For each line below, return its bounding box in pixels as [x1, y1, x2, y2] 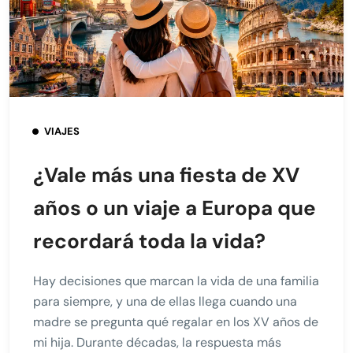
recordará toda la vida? [33, 227, 266, 255]
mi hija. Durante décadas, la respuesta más [33, 333, 281, 351]
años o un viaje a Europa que [33, 194, 316, 221]
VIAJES [44, 124, 80, 138]
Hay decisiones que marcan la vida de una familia [33, 272, 319, 289]
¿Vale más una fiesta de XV [33, 161, 299, 188]
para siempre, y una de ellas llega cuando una [33, 292, 297, 310]
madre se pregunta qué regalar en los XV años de [33, 313, 318, 330]
